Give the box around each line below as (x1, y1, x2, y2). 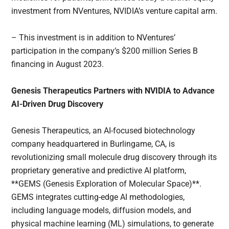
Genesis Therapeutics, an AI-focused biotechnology (11, 126, 196, 136)
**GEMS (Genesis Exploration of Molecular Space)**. (11, 179, 202, 189)
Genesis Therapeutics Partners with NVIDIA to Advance (11, 86, 215, 96)
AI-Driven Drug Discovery (11, 99, 104, 109)
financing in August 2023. (11, 59, 104, 70)
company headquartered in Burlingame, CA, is (11, 139, 175, 149)
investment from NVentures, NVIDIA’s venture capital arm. (11, 6, 218, 16)
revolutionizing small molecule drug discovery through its (11, 152, 217, 163)
